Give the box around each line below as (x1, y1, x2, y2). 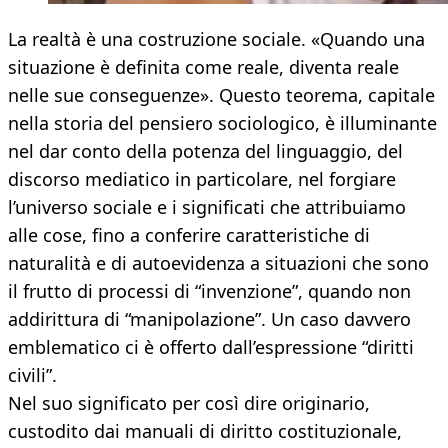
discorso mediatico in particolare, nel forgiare (8, 167, 396, 192)
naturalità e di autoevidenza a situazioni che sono (8, 251, 429, 276)
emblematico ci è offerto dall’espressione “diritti (8, 335, 414, 360)
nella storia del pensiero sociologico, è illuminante (8, 111, 437, 136)
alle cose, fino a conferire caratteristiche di (8, 223, 370, 248)
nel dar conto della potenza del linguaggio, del (8, 139, 403, 164)
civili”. (8, 363, 57, 388)
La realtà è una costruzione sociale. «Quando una (8, 27, 425, 52)
